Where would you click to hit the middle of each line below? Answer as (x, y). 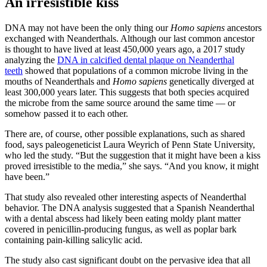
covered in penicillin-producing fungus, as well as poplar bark (121, 229)
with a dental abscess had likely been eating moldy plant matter (123, 218)
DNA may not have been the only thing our (88, 27)
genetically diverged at (210, 81)
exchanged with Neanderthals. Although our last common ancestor (130, 38)
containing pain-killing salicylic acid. (74, 240)
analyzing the (31, 60)
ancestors (243, 27)
